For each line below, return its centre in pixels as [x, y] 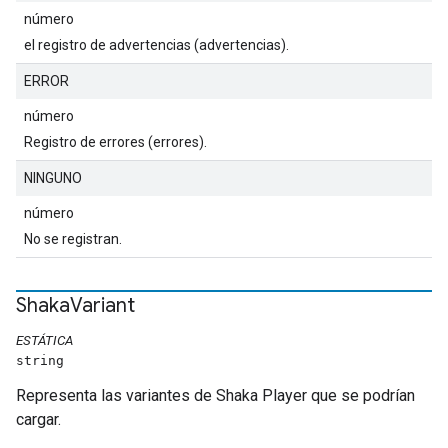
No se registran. [73, 239]
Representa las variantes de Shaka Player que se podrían [215, 395]
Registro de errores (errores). [115, 142]
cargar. [38, 419]
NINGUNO [53, 178]
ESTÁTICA [44, 340]
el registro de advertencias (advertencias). [156, 45]
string [40, 360]
